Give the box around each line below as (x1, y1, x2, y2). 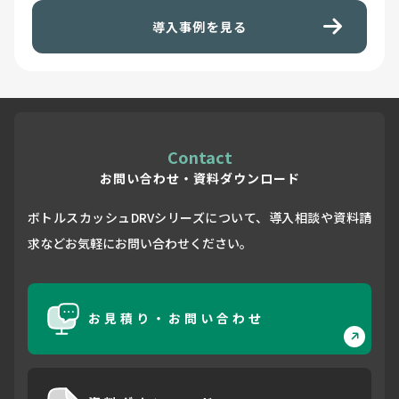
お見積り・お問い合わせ (87, 309, 265, 328)
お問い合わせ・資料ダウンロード (99, 168, 300, 187)
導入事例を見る (152, 17, 247, 36)
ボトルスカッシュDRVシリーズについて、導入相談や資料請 (28, 208, 371, 226)
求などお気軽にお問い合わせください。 (28, 233, 252, 252)
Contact (167, 144, 232, 168)
